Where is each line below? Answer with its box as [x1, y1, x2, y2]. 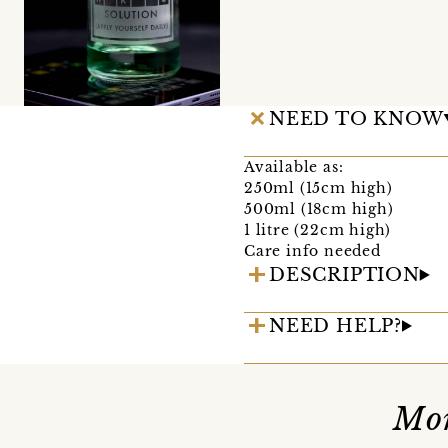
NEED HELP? [269, 314, 402, 337]
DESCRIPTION [269, 263, 420, 286]
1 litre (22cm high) [244, 220, 392, 239]
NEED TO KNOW [269, 107, 444, 130]
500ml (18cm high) [244, 199, 394, 218]
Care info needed [244, 241, 381, 260]
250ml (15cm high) [244, 178, 393, 197]
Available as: [244, 157, 344, 176]
